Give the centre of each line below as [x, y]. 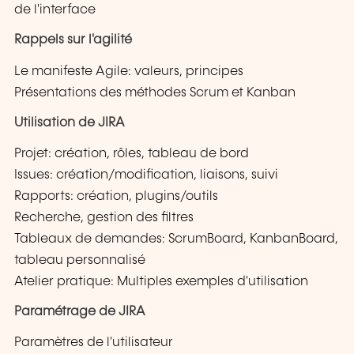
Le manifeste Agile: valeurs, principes [129, 71]
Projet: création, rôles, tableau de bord [132, 153]
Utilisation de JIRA [70, 122]
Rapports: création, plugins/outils [116, 196]
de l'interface [55, 10]
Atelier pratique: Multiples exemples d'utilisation [161, 281]
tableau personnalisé [80, 260]
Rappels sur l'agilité [73, 40]
